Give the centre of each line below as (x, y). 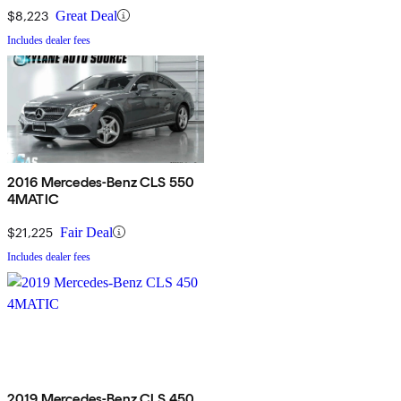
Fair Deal (86, 232)
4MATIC (33, 199)
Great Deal (86, 15)
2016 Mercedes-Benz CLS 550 (101, 182)
